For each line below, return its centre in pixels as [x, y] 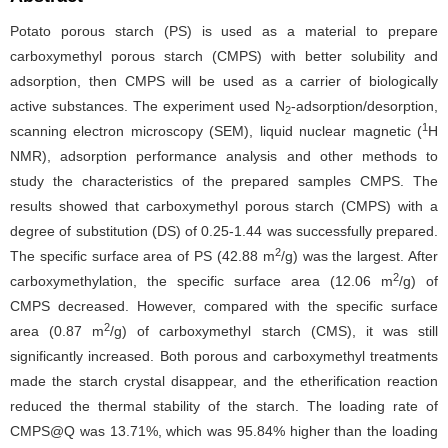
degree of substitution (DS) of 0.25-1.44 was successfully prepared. [224, 231]
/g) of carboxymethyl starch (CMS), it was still [274, 331]
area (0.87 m [57, 331]
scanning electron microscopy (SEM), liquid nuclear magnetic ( [216, 131]
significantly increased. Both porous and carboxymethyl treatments [224, 356]
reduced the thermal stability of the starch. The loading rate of [224, 406]
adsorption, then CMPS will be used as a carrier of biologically [224, 81]
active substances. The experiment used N [147, 106]
